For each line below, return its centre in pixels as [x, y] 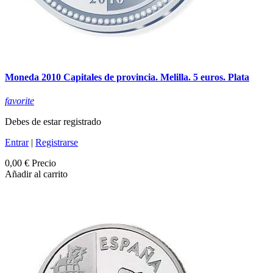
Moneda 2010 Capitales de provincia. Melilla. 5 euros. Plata [127, 77]
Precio [44, 163]
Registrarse [57, 143]
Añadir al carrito [36, 174]
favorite [19, 101]
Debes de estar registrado [53, 122]
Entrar [17, 143]
